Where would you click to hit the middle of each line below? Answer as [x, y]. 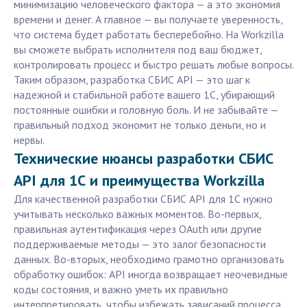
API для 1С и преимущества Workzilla [139, 181]
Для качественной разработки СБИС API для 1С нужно [143, 199]
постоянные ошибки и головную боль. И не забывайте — [146, 110]
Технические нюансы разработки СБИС [144, 159]
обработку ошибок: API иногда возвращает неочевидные [151, 274]
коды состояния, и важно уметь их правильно [121, 290]
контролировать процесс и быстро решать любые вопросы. [153, 65]
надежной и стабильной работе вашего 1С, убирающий [144, 95]
